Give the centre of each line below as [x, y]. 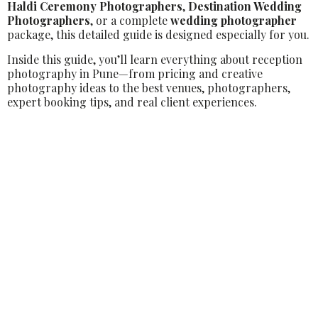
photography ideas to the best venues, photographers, [149, 88]
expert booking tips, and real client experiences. [132, 102]
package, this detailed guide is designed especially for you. [158, 34]
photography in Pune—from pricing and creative [135, 73]
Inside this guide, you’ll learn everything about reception [155, 59]
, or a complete [130, 20]
